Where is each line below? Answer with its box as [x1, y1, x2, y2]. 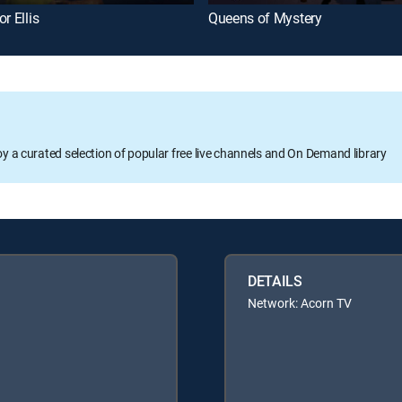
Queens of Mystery [208, 7, 322, 28]
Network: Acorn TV [248, 293, 352, 311]
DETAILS [248, 270, 302, 291]
